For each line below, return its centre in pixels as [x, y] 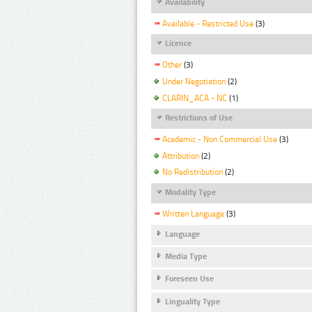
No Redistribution [193, 172]
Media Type [186, 256]
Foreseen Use [189, 279]
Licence [178, 44]
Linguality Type [193, 301]
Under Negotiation [194, 81]
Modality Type [190, 193]
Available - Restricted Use [208, 23]
